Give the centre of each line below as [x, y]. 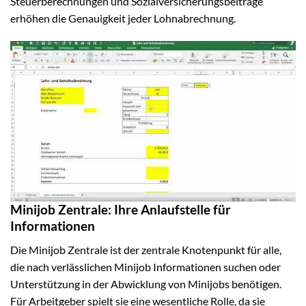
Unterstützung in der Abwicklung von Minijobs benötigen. [146, 283]
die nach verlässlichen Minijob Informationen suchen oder [145, 266]
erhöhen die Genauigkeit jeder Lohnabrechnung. [123, 18]
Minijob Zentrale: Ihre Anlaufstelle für [121, 210]
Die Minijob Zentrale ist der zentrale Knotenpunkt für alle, [146, 249]
